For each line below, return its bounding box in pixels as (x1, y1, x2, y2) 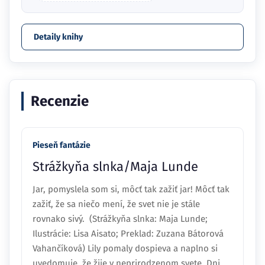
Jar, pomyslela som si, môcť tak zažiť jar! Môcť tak (33, 184, 230, 195)
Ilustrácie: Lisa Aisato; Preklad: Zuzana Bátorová (33, 228, 224, 240)
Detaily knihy (34, 32, 83, 43)
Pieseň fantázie (33, 140, 91, 151)
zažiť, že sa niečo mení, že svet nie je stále (33, 199, 200, 210)
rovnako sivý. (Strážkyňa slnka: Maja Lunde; (33, 214, 208, 225)
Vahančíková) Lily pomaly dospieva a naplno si (33, 243, 218, 254)
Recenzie (31, 93, 89, 110)
